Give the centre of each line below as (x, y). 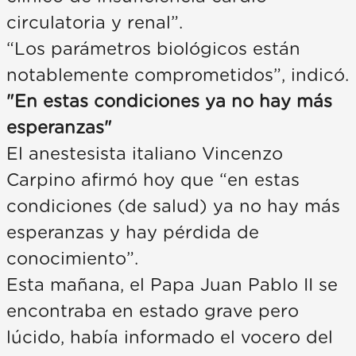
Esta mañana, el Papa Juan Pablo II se (172, 285)
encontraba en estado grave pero (153, 311)
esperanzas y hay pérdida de (133, 232)
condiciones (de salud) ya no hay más (173, 206)
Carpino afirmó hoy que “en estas (153, 180)
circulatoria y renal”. (95, 23)
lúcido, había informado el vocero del (170, 337)
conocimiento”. (72, 259)
